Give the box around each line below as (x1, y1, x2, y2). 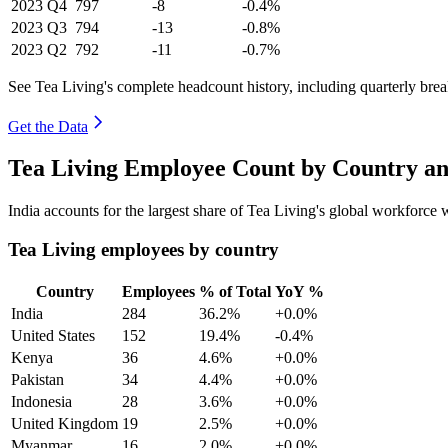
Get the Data (8, 117, 88, 135)
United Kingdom (11, 414, 118, 432)
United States (11, 326, 95, 344)
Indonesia (11, 392, 72, 410)
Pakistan (11, 370, 64, 388)
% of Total (199, 282, 271, 300)
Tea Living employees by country (8, 239, 279, 261)
